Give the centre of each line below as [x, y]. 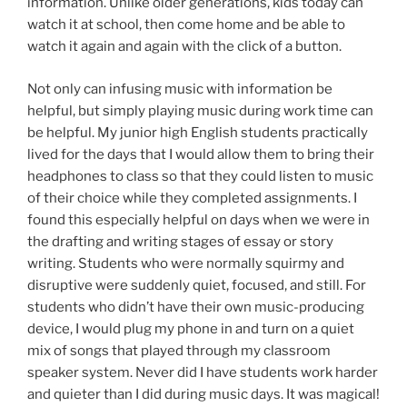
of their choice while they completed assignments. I [192, 198]
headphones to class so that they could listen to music [200, 176]
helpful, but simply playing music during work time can [200, 110]
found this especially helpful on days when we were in [199, 219]
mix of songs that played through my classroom [179, 350]
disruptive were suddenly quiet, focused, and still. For [197, 285]
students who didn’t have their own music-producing [196, 307]
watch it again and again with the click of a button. [186, 47]
